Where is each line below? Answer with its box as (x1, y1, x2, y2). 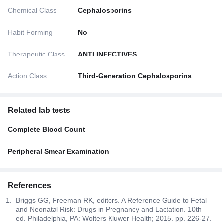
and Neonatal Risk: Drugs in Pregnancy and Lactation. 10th (16, 205, 202, 213)
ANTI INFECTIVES (78, 50, 137, 58)
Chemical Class (8, 6, 56, 14)
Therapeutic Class (8, 50, 65, 58)
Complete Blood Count (8, 125, 85, 133)
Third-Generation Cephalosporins (78, 71, 192, 80)
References (8, 181, 51, 190)
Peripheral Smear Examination (8, 147, 109, 155)
